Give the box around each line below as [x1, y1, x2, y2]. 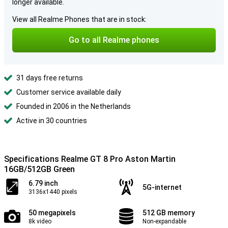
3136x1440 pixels [28, 188, 77, 195]
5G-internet [142, 183, 182, 191]
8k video [28, 218, 51, 225]
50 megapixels [28, 209, 76, 217]
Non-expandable [142, 218, 186, 225]
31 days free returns [16, 74, 83, 82]
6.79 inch [28, 179, 58, 187]
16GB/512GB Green [4, 164, 75, 174]
